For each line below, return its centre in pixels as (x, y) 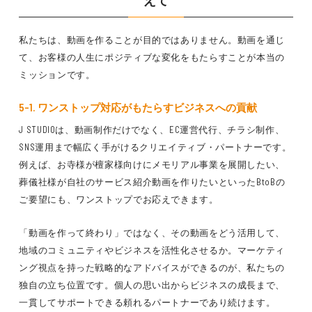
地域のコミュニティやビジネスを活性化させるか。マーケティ (152, 250)
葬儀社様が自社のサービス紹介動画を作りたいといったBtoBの (152, 182)
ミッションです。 (57, 75)
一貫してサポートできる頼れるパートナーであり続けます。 (147, 302)
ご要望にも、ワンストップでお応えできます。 (119, 199)
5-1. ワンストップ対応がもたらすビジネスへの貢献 (138, 107)
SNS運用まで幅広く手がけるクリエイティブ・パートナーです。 (155, 147)
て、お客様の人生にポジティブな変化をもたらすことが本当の (152, 57)
